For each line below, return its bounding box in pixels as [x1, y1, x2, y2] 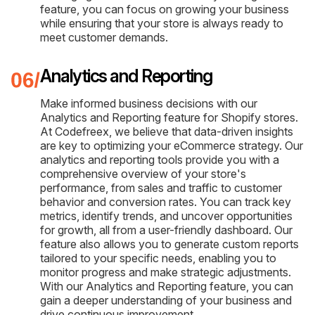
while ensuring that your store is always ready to [40, 15, 283, 30]
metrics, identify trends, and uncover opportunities [40, 208, 292, 223]
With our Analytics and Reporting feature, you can [40, 278, 293, 293]
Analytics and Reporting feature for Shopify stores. [40, 110, 298, 124]
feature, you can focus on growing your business [40, 1, 289, 16]
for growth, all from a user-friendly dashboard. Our [40, 222, 292, 237]
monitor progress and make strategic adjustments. [40, 264, 291, 279]
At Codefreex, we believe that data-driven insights [40, 124, 293, 139]
